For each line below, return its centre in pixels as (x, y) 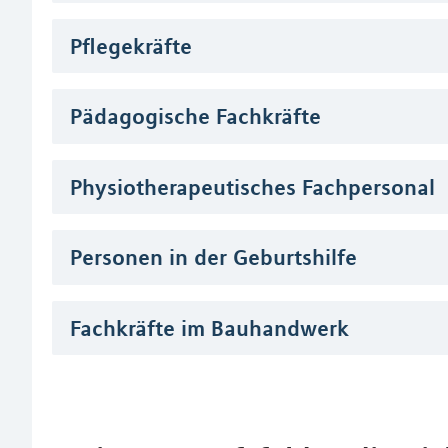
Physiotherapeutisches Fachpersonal (252, 186)
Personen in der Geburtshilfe (213, 257)
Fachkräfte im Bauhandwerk (209, 327)
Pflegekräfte (131, 45)
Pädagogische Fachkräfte (195, 116)
